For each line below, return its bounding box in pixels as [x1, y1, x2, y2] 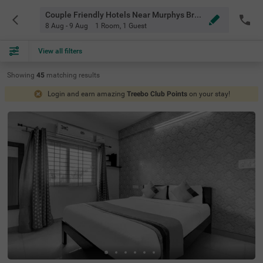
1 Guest [122, 22, 147, 30]
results [79, 71, 100, 79]
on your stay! [188, 90, 230, 98]
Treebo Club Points [126, 90, 187, 98]
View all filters [38, 47, 82, 55]
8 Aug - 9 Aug [45, 22, 88, 30]
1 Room [95, 22, 120, 30]
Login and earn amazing [47, 90, 127, 98]
